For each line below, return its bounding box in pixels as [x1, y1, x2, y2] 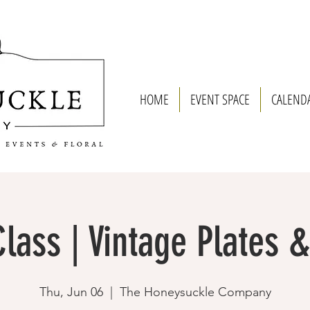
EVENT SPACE [190, 90, 250, 109]
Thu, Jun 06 [39, 284, 103, 300]
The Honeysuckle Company [119, 284, 271, 300]
